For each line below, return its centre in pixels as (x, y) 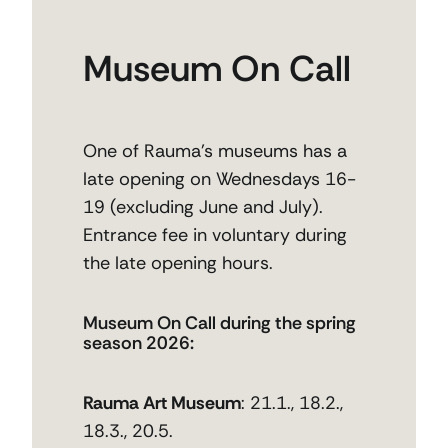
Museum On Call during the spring (219, 323)
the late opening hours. (177, 263)
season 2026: (138, 343)
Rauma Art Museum (161, 403)
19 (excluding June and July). (202, 207)
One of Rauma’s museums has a (214, 151)
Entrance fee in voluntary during (214, 235)
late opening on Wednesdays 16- (219, 179)
